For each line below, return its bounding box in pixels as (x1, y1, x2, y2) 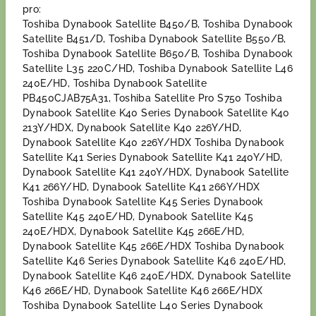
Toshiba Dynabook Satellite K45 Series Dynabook (23, 196, 264, 207)
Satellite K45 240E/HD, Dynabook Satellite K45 (23, 211, 253, 222)
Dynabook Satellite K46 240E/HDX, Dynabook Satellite (23, 270, 291, 281)
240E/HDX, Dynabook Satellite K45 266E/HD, (23, 226, 245, 237)
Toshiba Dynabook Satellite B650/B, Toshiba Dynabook (23, 48, 293, 59)
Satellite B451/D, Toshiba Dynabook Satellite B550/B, (23, 33, 286, 44)
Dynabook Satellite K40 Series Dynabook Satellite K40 (23, 107, 290, 119)
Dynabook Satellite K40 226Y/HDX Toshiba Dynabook (23, 137, 285, 148)
